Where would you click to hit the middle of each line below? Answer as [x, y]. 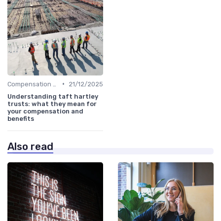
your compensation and [45, 111]
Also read [30, 146]
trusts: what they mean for [52, 104]
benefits [21, 118]
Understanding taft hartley [53, 96]
